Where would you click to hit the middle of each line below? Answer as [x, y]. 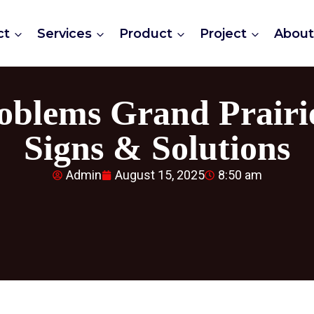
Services [65, 33]
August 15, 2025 [159, 175]
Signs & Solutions [157, 148]
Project [224, 33]
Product [146, 33]
